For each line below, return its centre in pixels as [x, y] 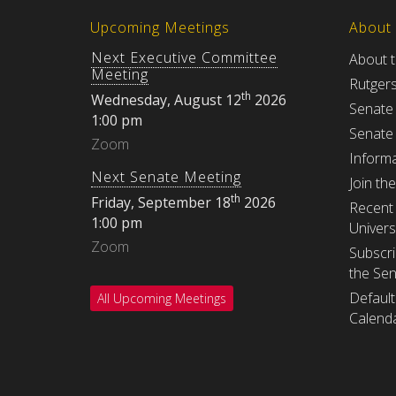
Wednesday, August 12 [166, 100]
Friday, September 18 [161, 202]
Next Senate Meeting [166, 177]
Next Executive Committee [184, 57]
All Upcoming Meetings [162, 298]
